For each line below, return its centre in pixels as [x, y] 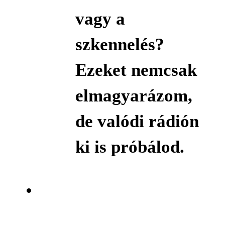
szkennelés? [120, 44]
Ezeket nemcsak [136, 70]
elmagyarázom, [134, 95]
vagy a [100, 19]
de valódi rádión [137, 121]
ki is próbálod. [130, 147]
